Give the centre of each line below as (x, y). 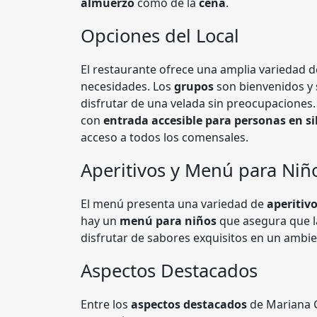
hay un (100, 221)
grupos (194, 86)
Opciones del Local (160, 36)
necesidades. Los (127, 86)
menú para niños (168, 221)
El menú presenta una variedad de (174, 204)
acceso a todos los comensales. (165, 137)
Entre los (106, 304)
